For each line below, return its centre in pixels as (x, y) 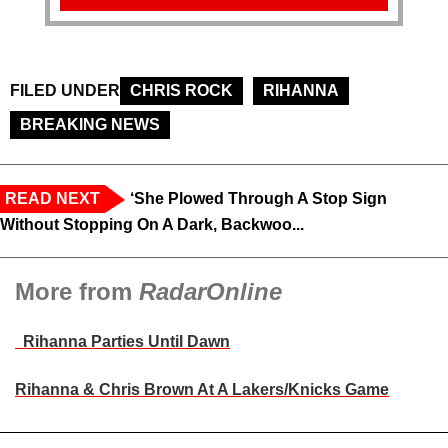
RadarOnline (210, 292)
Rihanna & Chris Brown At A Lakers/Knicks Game (202, 390)
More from (77, 292)
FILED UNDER (65, 91)
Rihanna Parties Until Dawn (122, 342)
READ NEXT (52, 199)
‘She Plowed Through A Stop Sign (258, 199)
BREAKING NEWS (90, 125)
